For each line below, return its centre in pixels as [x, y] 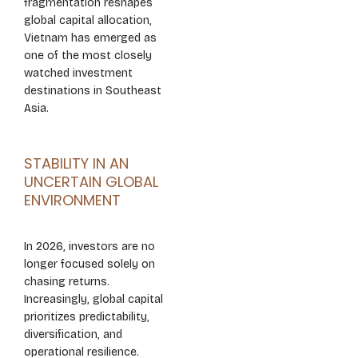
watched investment [78, 73]
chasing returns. [67, 282]
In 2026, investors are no [89, 247]
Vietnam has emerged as [90, 38]
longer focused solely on [89, 264]
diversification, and [73, 334]
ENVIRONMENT [72, 200]
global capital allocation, [88, 20]
